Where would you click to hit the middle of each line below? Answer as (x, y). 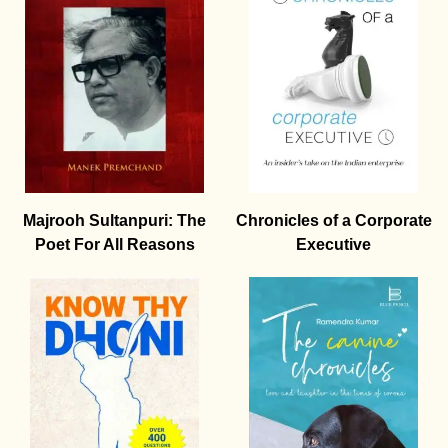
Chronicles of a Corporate (333, 221)
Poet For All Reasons (114, 245)
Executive (333, 245)
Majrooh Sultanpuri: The (114, 221)
